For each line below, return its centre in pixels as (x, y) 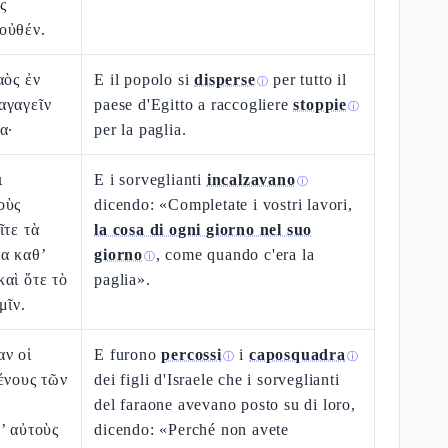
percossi (191, 354)
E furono (128, 354)
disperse (225, 79)
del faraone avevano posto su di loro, (225, 404)
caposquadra (297, 354)
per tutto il (307, 79)
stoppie (320, 104)
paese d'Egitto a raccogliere (194, 104)
